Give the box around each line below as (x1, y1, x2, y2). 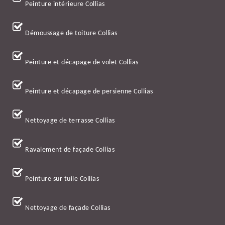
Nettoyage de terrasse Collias (25, 117, 115, 125)
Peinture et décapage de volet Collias (25, 59, 139, 67)
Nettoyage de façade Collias (25, 204, 110, 212)
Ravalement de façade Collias (25, 146, 115, 154)
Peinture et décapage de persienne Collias (25, 88, 153, 96)
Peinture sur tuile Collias (25, 175, 99, 183)
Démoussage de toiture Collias (25, 30, 118, 38)
